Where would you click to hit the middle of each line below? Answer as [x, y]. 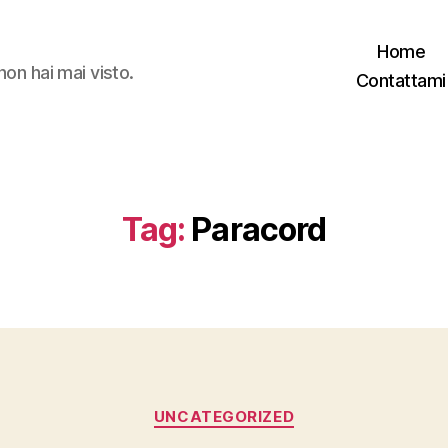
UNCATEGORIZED [224, 416]
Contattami [400, 80]
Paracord [259, 229]
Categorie [263, 407]
